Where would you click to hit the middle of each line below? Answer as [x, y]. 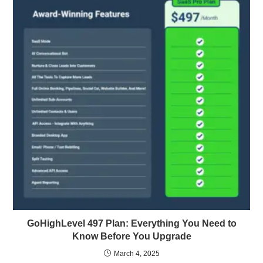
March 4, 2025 [136, 253]
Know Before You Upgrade [131, 236]
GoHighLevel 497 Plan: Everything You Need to [131, 223]
